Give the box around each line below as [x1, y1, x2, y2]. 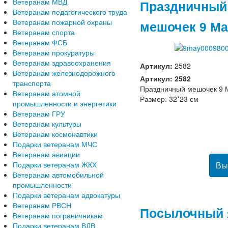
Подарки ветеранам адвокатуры [13, 190, 120, 200]
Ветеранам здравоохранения [13, 58, 111, 68]
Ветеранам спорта [13, 27, 75, 37]
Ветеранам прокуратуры [13, 47, 95, 58]
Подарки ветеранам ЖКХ [13, 159, 97, 169]
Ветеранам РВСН [13, 200, 71, 210]
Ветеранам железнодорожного [13, 68, 116, 78]
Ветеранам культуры [13, 119, 81, 129]
